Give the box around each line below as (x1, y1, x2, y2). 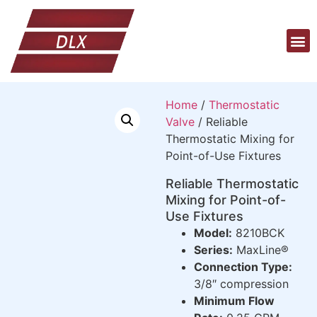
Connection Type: (194, 259, 292, 274)
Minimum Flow (194, 293, 275, 308)
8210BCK (232, 225, 284, 240)
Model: (194, 225, 232, 240)
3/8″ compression (194, 276, 289, 291)
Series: (194, 242, 233, 257)
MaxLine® (233, 242, 289, 257)
